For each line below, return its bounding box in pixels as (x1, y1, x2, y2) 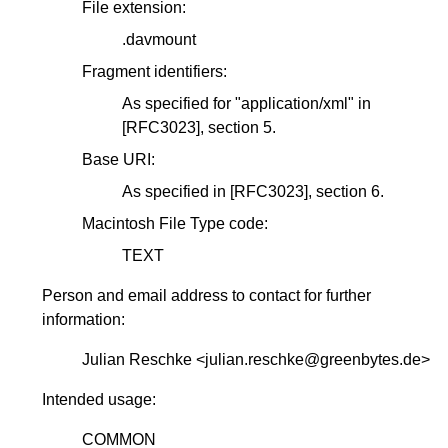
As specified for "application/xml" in (122, 94, 371, 112)
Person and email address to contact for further (42, 286, 371, 304)
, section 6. (308, 182, 384, 200)
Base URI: (82, 150, 155, 168)
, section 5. (200, 118, 276, 136)
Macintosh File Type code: (82, 214, 268, 232)
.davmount (122, 30, 196, 48)
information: (42, 310, 129, 328)
